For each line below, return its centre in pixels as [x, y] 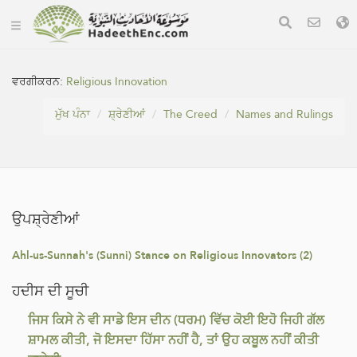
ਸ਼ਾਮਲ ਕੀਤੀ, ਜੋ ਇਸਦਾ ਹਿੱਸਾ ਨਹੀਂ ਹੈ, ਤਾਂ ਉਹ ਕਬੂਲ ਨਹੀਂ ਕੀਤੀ [173, 340]
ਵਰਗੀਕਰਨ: [39, 81]
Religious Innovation [117, 81]
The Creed [190, 114]
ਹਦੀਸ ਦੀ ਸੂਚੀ [50, 290]
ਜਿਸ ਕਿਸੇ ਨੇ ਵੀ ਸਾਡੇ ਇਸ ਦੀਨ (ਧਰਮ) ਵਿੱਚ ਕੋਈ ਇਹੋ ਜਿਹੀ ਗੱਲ [176, 320]
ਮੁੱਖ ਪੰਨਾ [73, 114]
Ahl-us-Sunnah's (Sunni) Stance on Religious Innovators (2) [162, 255]
